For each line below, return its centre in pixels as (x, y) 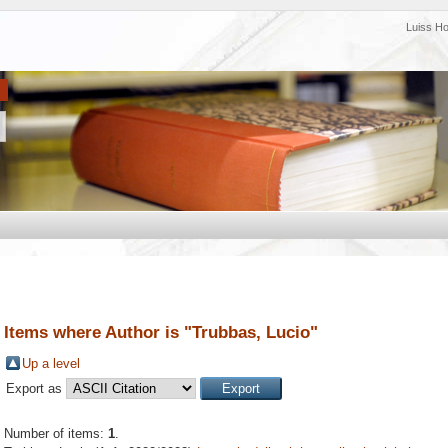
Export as (36, 389)
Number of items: (56, 434)
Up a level (51, 364)
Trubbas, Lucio (251, 332)
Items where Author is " (98, 332)
